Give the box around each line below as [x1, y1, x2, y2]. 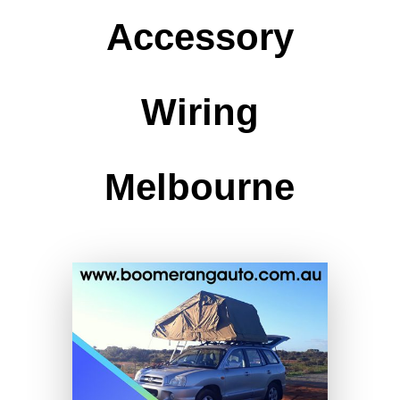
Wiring [140, 91, 259, 134]
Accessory [105, 16, 294, 59]
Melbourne [104, 166, 296, 209]
